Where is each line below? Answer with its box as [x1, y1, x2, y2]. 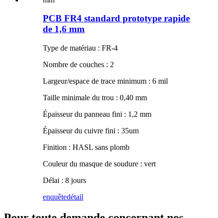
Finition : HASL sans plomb [43, 143, 129, 152]
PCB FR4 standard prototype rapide [43, 13, 190, 24]
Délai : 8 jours [43, 176, 86, 185]
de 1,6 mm [43, 24, 85, 35]
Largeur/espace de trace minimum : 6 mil [43, 77, 168, 86]
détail [67, 193, 83, 201]
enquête [43, 193, 67, 201]
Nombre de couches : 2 [43, 60, 114, 69]
